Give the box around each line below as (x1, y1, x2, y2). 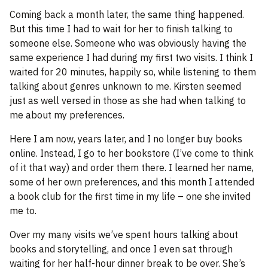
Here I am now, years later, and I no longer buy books (10, 133, 242, 145)
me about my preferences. (10, 109, 124, 121)
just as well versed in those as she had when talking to (10, 95, 246, 107)
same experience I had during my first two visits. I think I (10, 51, 253, 64)
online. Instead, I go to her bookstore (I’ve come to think (10, 147, 254, 160)
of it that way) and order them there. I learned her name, (10, 162, 254, 174)
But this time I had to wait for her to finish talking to (10, 23, 233, 35)
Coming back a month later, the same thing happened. (10, 8, 244, 21)
